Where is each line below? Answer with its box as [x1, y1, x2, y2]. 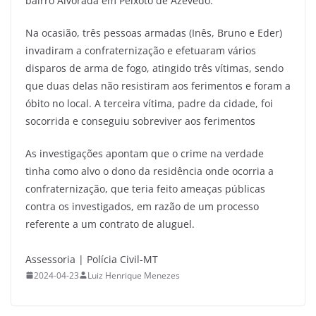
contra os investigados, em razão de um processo [25, 199, 259, 213]
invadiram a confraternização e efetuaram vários [25, 43, 256, 57]
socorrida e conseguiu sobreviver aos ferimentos [25, 114, 255, 128]
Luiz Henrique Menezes [87, 269, 180, 281]
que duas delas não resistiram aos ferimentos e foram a [25, 78, 291, 92]
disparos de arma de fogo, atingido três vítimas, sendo [25, 61, 284, 75]
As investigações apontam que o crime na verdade [25, 146, 264, 160]
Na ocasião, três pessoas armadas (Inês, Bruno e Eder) [25, 25, 282, 39]
